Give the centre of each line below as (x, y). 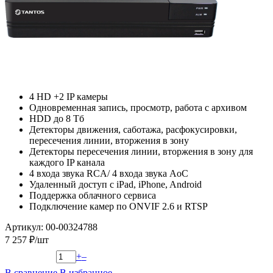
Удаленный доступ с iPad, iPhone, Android (115, 184)
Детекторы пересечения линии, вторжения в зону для (141, 151)
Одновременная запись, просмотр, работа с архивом (138, 107)
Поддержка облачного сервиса (93, 195)
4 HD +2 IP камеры (69, 96)
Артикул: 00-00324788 (51, 227)
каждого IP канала (67, 162)
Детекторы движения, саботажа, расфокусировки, (133, 129)
